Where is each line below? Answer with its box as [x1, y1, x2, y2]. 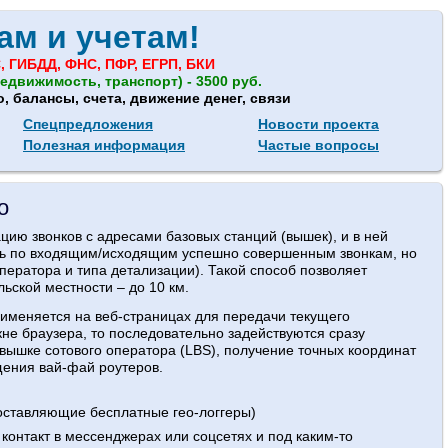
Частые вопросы [258, 137, 379, 153]
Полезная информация [23, 137, 185, 153]
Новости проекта [258, 116, 379, 132]
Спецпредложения [23, 116, 153, 132]
